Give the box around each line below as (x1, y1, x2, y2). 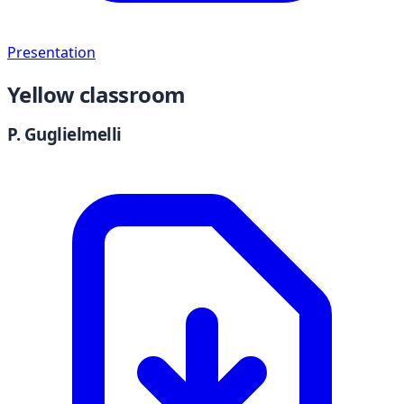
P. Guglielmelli (7, 123, 122, 146)
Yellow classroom (7, 78, 186, 109)
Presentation (7, 41, 96, 62)
